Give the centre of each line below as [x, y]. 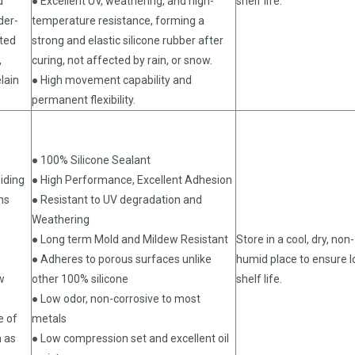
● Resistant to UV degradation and [117, 199]
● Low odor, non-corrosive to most [116, 298]
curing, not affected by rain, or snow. [122, 60]
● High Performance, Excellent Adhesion [132, 179]
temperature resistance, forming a [118, 20]
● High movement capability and [112, 80]
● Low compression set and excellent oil [130, 338]
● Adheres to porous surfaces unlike [122, 259]
